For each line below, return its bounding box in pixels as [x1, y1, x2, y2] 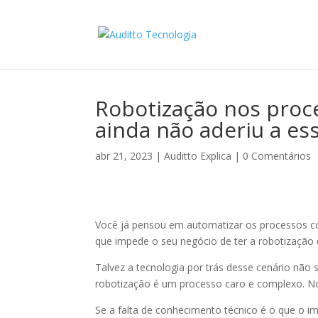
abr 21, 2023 [95, 149, 153, 163]
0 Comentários [243, 149, 312, 163]
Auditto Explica [164, 149, 232, 163]
